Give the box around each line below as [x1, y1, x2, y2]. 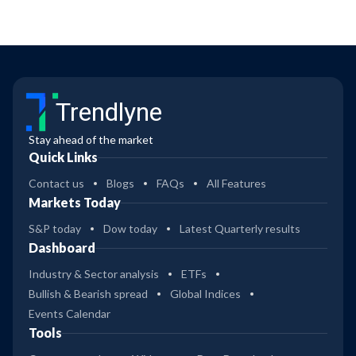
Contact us [29, 176, 84, 191]
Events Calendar [29, 307, 110, 321]
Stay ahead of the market [29, 133, 153, 147]
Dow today [103, 222, 157, 236]
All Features [207, 176, 266, 191]
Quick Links [29, 149, 98, 165]
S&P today [29, 222, 81, 236]
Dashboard [29, 240, 95, 256]
